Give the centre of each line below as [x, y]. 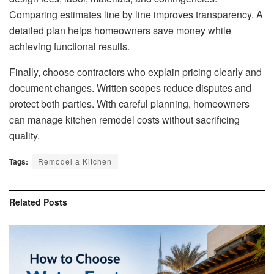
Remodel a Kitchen [75, 161]
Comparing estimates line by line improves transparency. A [136, 14]
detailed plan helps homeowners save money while [120, 30]
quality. [24, 135]
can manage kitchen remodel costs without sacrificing [124, 119]
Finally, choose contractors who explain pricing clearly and [135, 72]
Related [25, 202]
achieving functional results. [69, 46]
